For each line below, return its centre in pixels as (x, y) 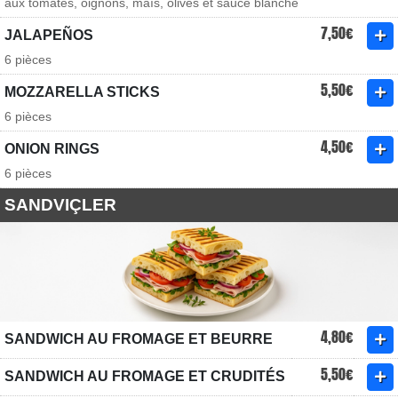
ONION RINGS (52, 149)
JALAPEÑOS (49, 35)
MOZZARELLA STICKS (82, 92)
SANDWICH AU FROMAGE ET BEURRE (139, 339)
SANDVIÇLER (60, 205)
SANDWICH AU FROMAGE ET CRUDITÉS (145, 376)
